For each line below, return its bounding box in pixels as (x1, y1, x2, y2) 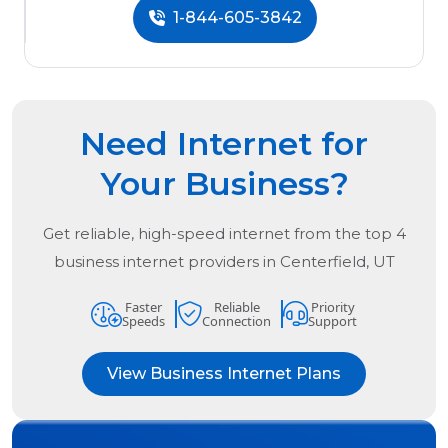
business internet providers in (53, 252, 280, 272)
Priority (310, 298, 355, 317)
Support (308, 312, 357, 331)
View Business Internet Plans (107, 364, 341, 384)
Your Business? (99, 164, 349, 204)
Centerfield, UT (279, 252, 395, 272)
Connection (202, 312, 271, 331)
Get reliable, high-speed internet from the (42, 224, 365, 244)
